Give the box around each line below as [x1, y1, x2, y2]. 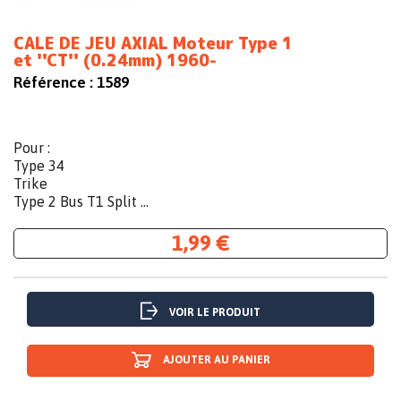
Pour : [13, 140, 50, 157]
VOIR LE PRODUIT [169, 306, 260, 320]
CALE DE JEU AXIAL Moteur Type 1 [13, 32, 293, 55]
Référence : [13, 73, 93, 92]
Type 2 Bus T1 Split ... [13, 193, 149, 210]
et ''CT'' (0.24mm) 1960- [13, 49, 217, 73]
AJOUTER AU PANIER [162, 354, 270, 367]
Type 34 [13, 158, 64, 175]
